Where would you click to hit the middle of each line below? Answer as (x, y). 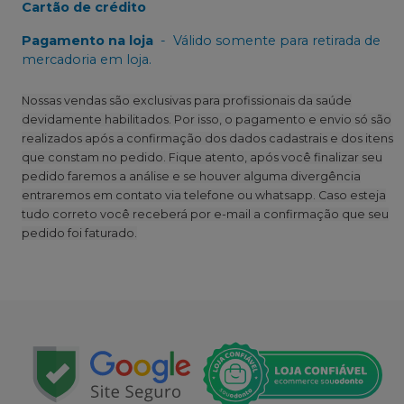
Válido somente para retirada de (277, 40)
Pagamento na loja (87, 40)
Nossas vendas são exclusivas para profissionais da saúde (187, 100)
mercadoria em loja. (87, 59)
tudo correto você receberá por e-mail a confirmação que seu (205, 214)
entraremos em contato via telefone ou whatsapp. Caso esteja (204, 195)
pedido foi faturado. (79, 233)
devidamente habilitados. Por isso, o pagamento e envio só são (207, 119)
